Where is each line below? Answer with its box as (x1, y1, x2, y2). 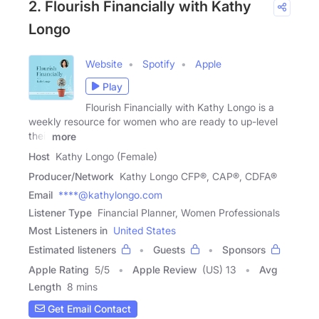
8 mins (67, 280, 98, 293)
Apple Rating (28, 263, 89, 276)
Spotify (142, 58, 175, 70)
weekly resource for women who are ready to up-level (28, 115, 278, 128)
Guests (153, 243, 185, 256)
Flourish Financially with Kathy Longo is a (85, 101, 274, 114)
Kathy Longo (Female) (56, 150, 157, 162)
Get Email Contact (45, 303, 131, 315)
